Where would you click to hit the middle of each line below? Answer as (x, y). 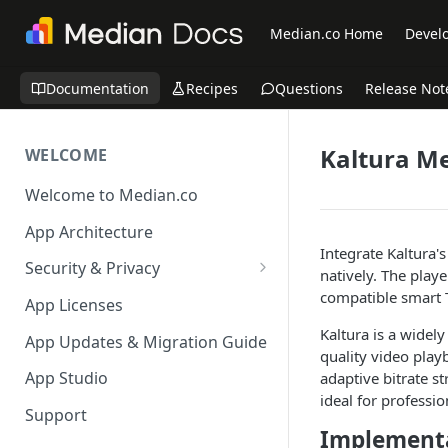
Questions (309, 88)
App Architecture (89, 231)
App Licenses (74, 305)
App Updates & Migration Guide (146, 341)
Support (56, 415)
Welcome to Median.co (111, 194)
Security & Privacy (92, 268)
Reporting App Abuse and (132, 297)
